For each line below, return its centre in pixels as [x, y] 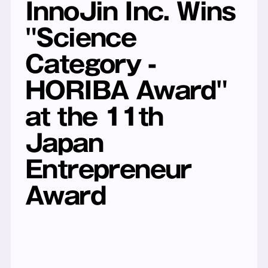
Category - [90, 64]
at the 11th [94, 117]
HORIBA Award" [126, 90]
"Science [80, 38]
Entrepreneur [108, 169]
